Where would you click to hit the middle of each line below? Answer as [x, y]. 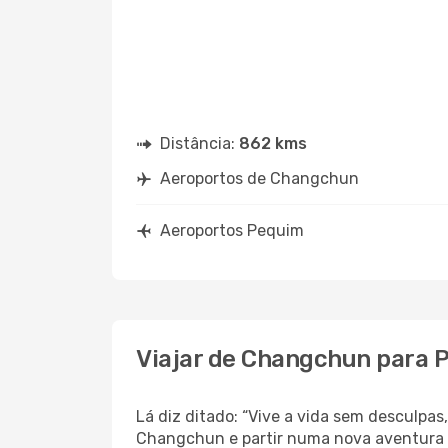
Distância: [199, 143]
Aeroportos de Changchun [259, 178]
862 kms [273, 143]
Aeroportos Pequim [232, 230]
